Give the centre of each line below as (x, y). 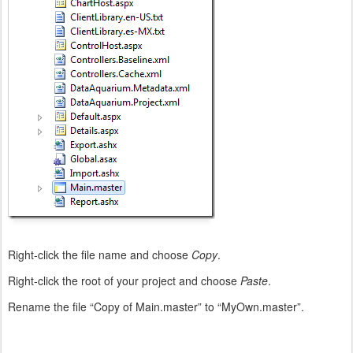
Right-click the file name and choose (100, 254)
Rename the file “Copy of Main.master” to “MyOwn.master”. (156, 306)
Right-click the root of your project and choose (124, 280)
